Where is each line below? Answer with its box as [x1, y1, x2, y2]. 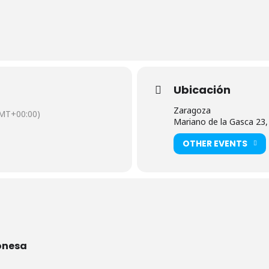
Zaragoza [174, 104, 211, 116]
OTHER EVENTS [183, 138, 247, 150]
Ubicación [174, 82, 231, 97]
